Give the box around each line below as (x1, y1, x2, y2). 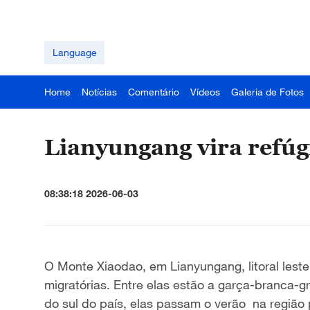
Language (52, 46, 97, 58)
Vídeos (190, 86, 220, 98)
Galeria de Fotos (231, 86, 304, 98)
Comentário (128, 86, 179, 98)
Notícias (82, 86, 117, 98)
